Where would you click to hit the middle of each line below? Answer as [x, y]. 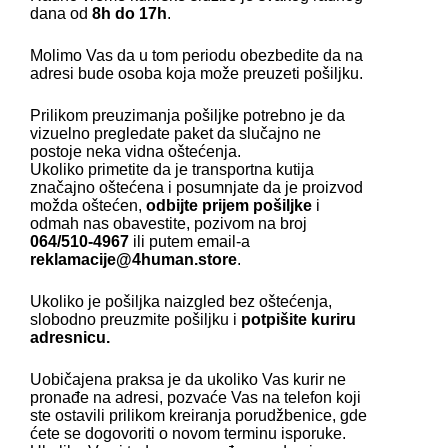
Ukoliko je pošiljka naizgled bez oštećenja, [181, 301]
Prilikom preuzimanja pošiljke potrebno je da [187, 115]
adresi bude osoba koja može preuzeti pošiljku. [196, 73]
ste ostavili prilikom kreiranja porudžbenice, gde [198, 415]
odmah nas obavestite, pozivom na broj [168, 223]
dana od [61, 13]
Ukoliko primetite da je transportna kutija [172, 169]
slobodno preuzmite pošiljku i [135, 319]
